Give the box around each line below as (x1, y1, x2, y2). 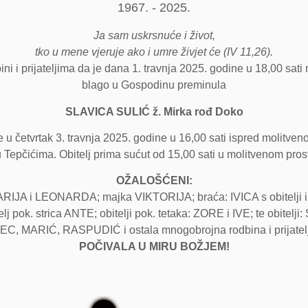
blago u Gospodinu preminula (82, 79, 226, 91)
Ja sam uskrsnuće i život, (93, 30, 215, 42)
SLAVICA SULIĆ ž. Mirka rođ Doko (65, 105, 243, 118)
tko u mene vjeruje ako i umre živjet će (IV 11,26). (35, 46, 273, 58)
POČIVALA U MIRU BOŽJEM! (78, 241, 230, 253)
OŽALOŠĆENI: (115, 175, 192, 187)
